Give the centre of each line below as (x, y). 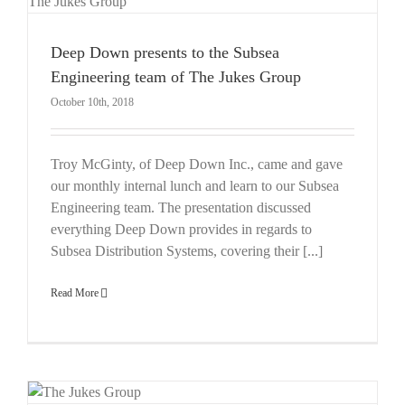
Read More (75, 292)
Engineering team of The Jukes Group (176, 76)
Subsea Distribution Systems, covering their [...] (187, 250)
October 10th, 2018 (92, 102)
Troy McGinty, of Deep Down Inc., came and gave (197, 164)
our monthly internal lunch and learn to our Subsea (195, 185)
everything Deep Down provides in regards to (181, 229)
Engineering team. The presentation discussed (181, 207)
